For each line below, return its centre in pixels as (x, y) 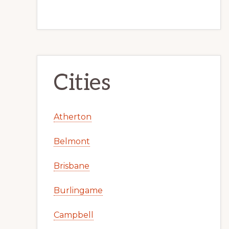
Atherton (73, 117)
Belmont (72, 141)
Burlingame (78, 190)
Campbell (74, 215)
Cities (82, 83)
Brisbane (72, 166)
